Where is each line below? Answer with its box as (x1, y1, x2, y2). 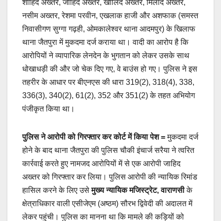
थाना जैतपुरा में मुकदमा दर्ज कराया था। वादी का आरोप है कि (22, 37, 188, 46)
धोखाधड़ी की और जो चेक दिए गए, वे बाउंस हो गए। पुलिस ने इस (22, 64, 197, 73)
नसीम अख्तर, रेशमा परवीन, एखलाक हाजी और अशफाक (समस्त (22, 11, 198, 20)
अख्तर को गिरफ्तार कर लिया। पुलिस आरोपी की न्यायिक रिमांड (22, 172, 197, 181)
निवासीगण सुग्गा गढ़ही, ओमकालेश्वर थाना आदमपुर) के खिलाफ (22, 24, 195, 33)
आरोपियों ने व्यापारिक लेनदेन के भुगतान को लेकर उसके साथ (22, 51, 189, 60)
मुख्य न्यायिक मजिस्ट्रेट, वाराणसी (91, 185, 184, 194)
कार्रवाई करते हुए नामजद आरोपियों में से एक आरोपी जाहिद (22, 159, 181, 168)
